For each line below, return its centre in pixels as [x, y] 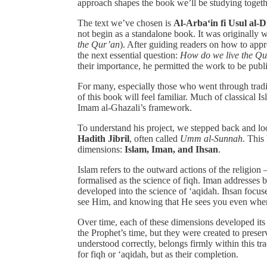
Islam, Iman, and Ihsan [171, 149]
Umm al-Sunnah [211, 138]
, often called [155, 138]
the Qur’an [99, 44]
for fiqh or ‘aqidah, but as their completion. [158, 254]
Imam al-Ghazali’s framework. [135, 107]
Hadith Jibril [103, 138]
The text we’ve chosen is [125, 23]
